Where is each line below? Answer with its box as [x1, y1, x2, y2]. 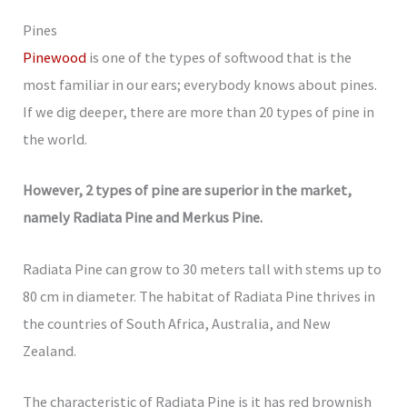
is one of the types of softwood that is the [86, 48, 352, 67]
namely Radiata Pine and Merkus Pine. [23, 208, 263, 227]
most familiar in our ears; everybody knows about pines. [23, 75, 378, 94]
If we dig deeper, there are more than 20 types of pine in [23, 103, 375, 122]
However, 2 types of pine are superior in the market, [23, 181, 352, 200]
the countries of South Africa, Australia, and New [23, 313, 332, 333]
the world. [23, 130, 91, 149]
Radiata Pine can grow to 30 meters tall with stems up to [23, 259, 382, 278]
